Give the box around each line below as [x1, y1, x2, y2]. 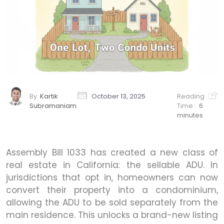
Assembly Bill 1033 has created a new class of [6, 146, 218, 158]
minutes [177, 110, 203, 120]
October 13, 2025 [91, 91, 145, 101]
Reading [177, 91, 204, 101]
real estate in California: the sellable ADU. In [6, 158, 218, 171]
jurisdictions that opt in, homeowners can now [6, 171, 218, 183]
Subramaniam [29, 100, 76, 110]
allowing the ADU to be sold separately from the [6, 196, 218, 208]
